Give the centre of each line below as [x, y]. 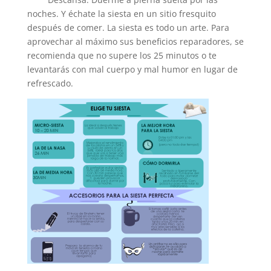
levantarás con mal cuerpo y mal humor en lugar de [132, 69]
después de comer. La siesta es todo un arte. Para [128, 27]
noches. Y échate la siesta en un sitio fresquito [121, 13]
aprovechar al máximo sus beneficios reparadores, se [135, 41]
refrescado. [50, 83]
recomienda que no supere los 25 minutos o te [122, 55]
